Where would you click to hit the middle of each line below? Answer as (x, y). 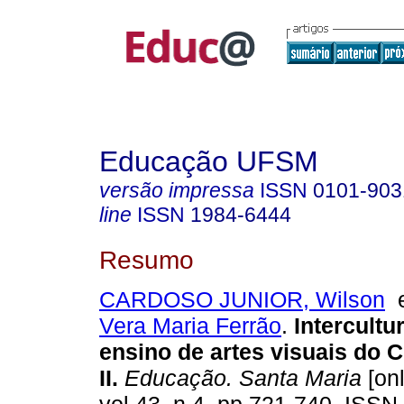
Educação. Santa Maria (240, 378)
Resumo (147, 259)
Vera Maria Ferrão (190, 326)
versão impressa (177, 190)
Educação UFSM (209, 161)
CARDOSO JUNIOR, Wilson (242, 300)
